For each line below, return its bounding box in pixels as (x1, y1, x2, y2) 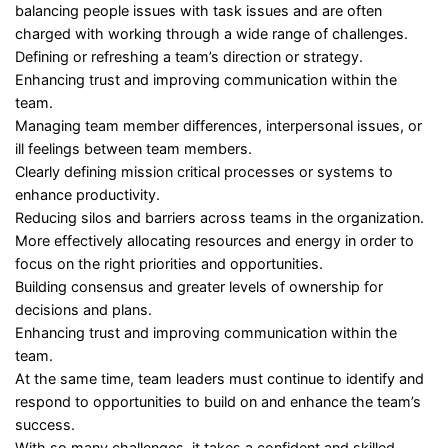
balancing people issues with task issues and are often (15, 2, 382, 19)
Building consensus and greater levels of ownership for (15, 278, 383, 295)
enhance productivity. (15, 186, 160, 203)
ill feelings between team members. (15, 140, 252, 157)
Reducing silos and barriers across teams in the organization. (15, 209, 424, 226)
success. (15, 416, 75, 433)
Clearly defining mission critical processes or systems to (15, 163, 393, 180)
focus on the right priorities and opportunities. (15, 255, 323, 272)
